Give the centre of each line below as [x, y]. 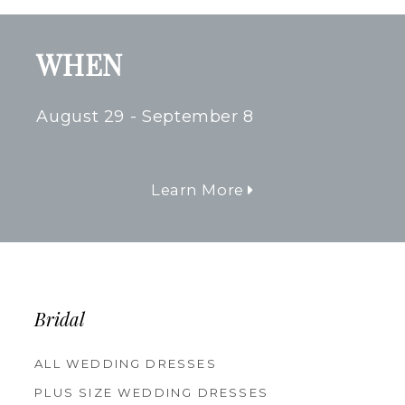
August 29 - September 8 [146, 117]
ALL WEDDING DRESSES [126, 364]
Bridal [60, 321]
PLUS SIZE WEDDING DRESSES [151, 393]
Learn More [199, 190]
